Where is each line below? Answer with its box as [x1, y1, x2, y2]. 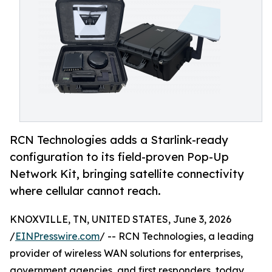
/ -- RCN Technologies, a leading [100, 230, 254, 243]
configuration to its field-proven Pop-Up [10, 150, 229, 164]
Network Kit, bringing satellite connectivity [10, 167, 244, 181]
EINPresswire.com [15, 230, 100, 243]
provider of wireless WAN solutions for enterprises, [10, 247, 243, 260]
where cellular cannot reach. [10, 184, 161, 198]
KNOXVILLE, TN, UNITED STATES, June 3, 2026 [10, 213, 231, 226]
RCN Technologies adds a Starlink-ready [10, 133, 228, 147]
